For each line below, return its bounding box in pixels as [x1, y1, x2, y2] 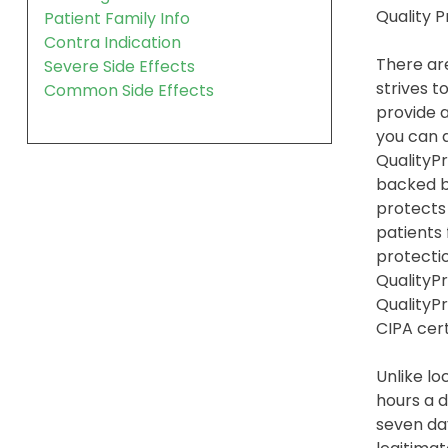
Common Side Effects [44, 78, 214, 102]
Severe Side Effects [44, 54, 195, 78]
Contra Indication [44, 30, 181, 54]
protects [375, 196, 446, 220]
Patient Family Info [44, 6, 190, 30]
